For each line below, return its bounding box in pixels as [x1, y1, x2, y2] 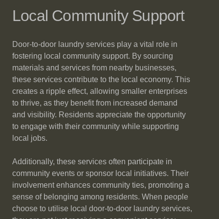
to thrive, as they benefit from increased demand [12, 99, 177, 107]
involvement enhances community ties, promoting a [12, 181, 189, 189]
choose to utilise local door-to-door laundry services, [12, 204, 192, 213]
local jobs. [12, 134, 47, 142]
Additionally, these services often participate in [12, 157, 172, 166]
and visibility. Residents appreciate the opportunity [12, 110, 186, 119]
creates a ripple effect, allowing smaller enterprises [12, 87, 187, 95]
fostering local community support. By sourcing [12, 52, 173, 60]
